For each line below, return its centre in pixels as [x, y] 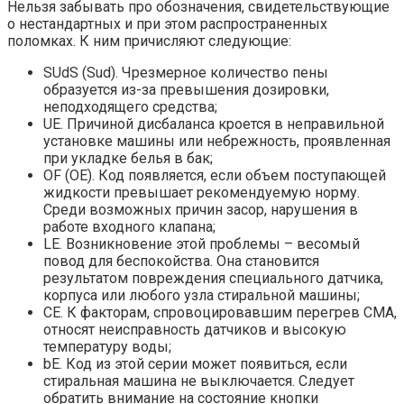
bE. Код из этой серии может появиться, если [195, 363]
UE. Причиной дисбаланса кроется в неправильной [214, 124]
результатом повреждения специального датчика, [213, 278]
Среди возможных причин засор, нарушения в [201, 209]
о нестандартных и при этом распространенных [167, 23]
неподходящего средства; [130, 106]
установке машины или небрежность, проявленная [217, 141]
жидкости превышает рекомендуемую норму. [202, 192]
